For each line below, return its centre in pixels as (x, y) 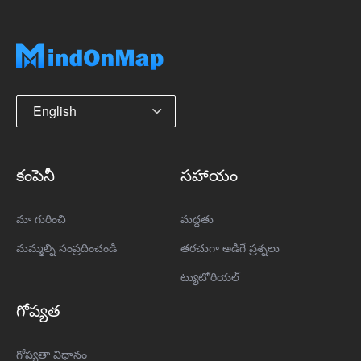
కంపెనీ (35, 174)
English (55, 110)
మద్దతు (197, 218)
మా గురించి (41, 218)
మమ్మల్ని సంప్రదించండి (66, 247)
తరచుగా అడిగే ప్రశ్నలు (230, 247)
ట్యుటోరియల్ (210, 276)
